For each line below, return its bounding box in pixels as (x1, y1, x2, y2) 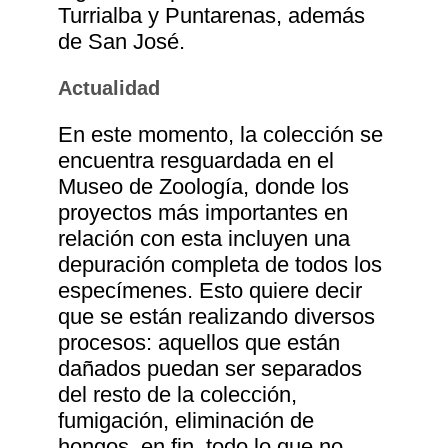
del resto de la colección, (58, 382, 298, 408)
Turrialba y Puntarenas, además (58, 3, 366, 29)
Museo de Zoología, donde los (58, 174, 350, 200)
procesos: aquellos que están (58, 330, 341, 356)
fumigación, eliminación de (58, 408, 315, 434)
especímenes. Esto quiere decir (58, 278, 363, 304)
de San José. (58, 29, 186, 55)
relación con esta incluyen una (58, 226, 351, 252)
